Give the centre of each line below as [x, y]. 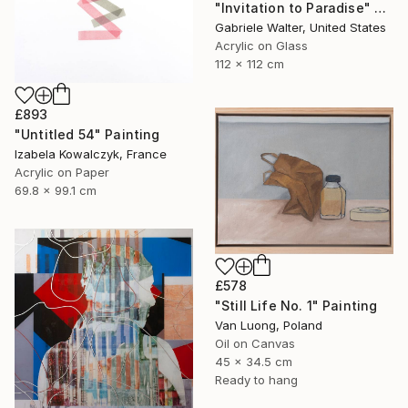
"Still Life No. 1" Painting [296, 305]
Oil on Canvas [255, 343]
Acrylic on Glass [261, 45]
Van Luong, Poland [269, 325]
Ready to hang [256, 379]
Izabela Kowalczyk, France [91, 153]
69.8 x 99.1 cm [56, 190]
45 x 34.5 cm [254, 361]
